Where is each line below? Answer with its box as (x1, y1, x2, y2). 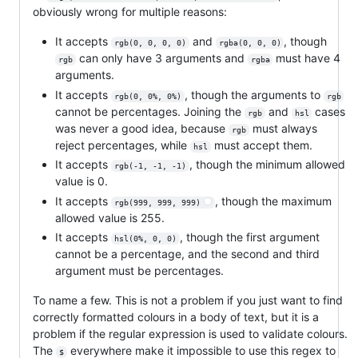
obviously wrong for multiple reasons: (33, 5, 227, 19)
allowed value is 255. (55, 210, 165, 225)
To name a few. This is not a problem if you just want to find (33, 293, 343, 308)
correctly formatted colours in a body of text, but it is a (33, 310, 319, 324)
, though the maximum (214, 193, 335, 208)
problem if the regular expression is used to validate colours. (33, 327, 348, 341)
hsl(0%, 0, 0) (113, 234, 177, 244)
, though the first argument (179, 230, 323, 245)
